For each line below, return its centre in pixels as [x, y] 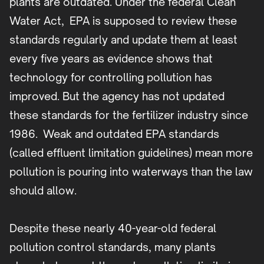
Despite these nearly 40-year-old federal [113, 228]
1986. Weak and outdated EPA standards [114, 134]
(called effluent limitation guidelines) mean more [131, 153]
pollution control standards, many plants [113, 247]
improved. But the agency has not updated [117, 96]
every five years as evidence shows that [111, 59]
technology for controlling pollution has [111, 77]
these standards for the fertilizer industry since [129, 115]
